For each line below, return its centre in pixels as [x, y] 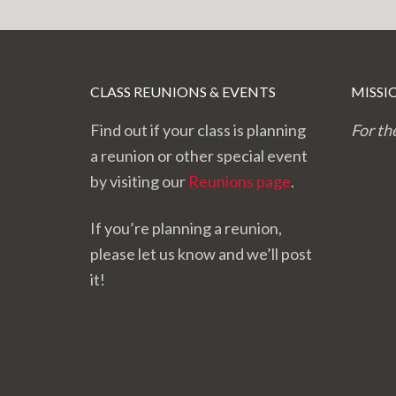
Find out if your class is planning [198, 130]
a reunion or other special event [199, 156]
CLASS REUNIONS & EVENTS [183, 92]
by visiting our [139, 182]
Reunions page [240, 182]
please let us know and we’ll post [201, 254]
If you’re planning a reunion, [186, 228]
